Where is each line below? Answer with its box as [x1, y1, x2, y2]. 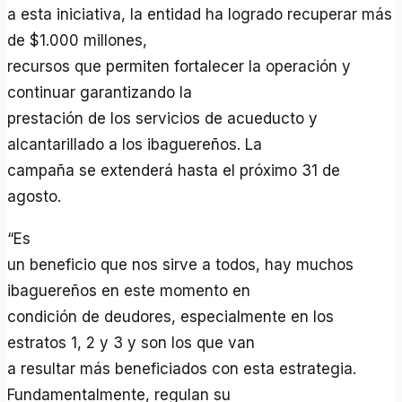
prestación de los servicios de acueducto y [7, 109, 319, 127]
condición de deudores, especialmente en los [7, 307, 335, 326]
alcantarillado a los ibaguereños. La [7, 135, 263, 153]
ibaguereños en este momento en [7, 281, 251, 300]
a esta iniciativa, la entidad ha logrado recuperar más [7, 4, 393, 23]
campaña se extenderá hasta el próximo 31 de [7, 161, 341, 179]
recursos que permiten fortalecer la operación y [7, 57, 352, 75]
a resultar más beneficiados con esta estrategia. [7, 359, 357, 378]
